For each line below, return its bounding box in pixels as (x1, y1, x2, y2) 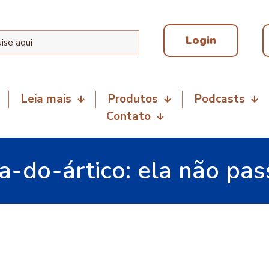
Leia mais (21, 91, 71, 107)
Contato (106, 109, 151, 124)
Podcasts (195, 91, 245, 107)
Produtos (108, 91, 158, 107)
